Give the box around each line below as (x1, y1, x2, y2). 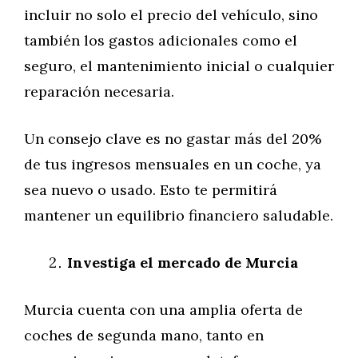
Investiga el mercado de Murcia (67, 253, 298, 272)
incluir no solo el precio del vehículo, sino (24, 6, 318, 24)
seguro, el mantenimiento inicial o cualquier (24, 57, 334, 75)
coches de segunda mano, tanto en (24, 326, 264, 344)
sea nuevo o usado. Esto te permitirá (24, 181, 277, 199)
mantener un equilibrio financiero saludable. (24, 206, 333, 225)
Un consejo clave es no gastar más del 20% (24, 129, 321, 148)
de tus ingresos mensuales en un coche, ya (24, 155, 321, 173)
